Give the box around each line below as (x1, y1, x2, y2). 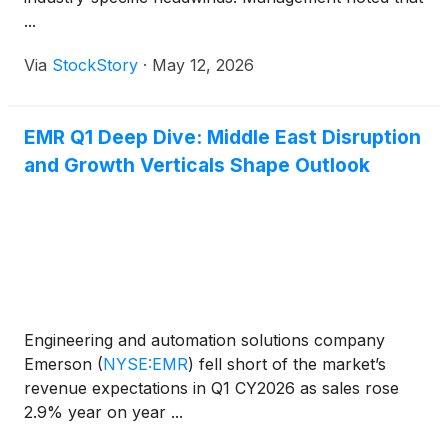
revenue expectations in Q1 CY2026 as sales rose (24, 378, 399, 399)
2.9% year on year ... (24, 402, 183, 423)
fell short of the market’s (194, 354, 386, 375)
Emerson (24, 354, 97, 375)
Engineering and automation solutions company (24, 330, 385, 351)
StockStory (52, 55, 138, 76)
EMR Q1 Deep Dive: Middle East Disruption (24, 125, 421, 150)
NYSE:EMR (103, 354, 188, 375)
